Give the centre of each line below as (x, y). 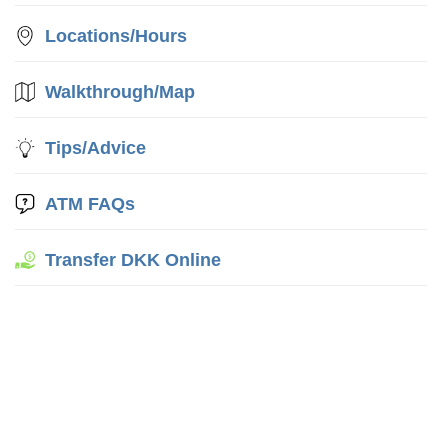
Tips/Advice (96, 148)
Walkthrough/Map (120, 92)
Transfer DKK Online (133, 260)
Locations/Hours (116, 36)
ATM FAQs (90, 204)
